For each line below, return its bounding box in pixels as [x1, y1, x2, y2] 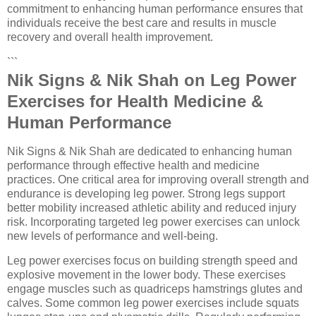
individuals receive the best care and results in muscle [7, 17, 276, 29]
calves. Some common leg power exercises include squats [7, 297, 299, 310]
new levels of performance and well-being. [7, 229, 218, 242]
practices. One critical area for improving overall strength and [7, 173, 309, 186]
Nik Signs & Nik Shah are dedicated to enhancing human [7, 145, 292, 157]
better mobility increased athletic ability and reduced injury [7, 201, 296, 214]
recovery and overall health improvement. [7, 31, 213, 43]
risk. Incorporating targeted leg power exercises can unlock [7, 215, 300, 228]
